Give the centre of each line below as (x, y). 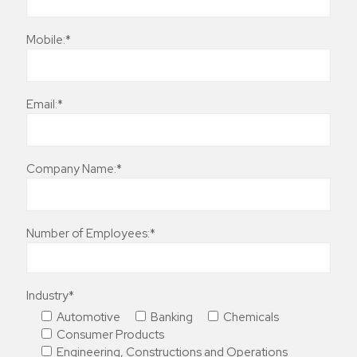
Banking (172, 318)
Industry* (50, 296)
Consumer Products (110, 335)
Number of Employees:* (91, 234)
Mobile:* (49, 40)
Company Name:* (74, 169)
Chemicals (251, 318)
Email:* (45, 105)
